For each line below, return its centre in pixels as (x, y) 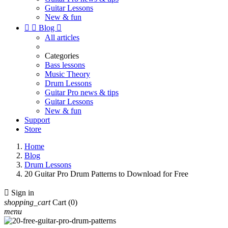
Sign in (23, 193)
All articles (62, 37)
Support (37, 120)
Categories (62, 56)
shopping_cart (27, 202)
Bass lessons (65, 65)
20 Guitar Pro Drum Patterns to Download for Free (106, 174)
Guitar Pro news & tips (82, 92)
